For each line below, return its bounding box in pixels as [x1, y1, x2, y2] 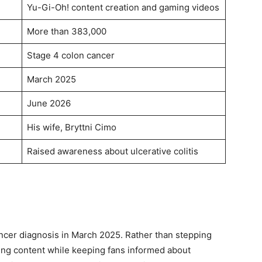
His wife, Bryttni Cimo [26, 122, 116, 133]
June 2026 [26, 98, 71, 109]
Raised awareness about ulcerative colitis [26, 146, 198, 157]
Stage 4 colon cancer [26, 50, 115, 61]
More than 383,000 [26, 26, 106, 37]
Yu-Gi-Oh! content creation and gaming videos [26, 2, 219, 13]
